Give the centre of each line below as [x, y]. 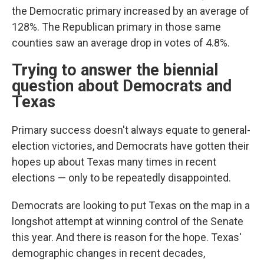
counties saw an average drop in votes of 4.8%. [121, 43]
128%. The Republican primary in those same [116, 27]
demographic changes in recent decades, [108, 253]
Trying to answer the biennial [115, 70]
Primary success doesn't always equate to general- [131, 130]
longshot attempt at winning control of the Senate [128, 221]
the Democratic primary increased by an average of [131, 11]
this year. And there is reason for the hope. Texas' [127, 237]
